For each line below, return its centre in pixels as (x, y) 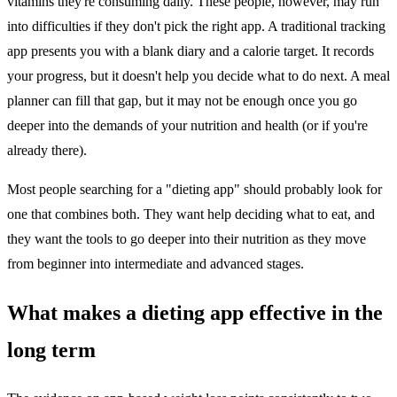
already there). (47, 150)
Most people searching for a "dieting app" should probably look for (195, 189)
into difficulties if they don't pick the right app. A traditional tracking (196, 26)
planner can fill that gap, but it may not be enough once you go (182, 100)
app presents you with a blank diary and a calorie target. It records (191, 51)
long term (51, 350)
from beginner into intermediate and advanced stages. (156, 263)
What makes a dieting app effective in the (195, 312)
